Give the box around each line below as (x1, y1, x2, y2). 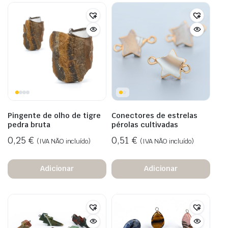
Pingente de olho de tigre (8, 110, 101, 120)
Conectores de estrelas (111, 110, 197, 120)
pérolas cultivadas (111, 120, 178, 129)
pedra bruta (8, 120, 50, 129)
